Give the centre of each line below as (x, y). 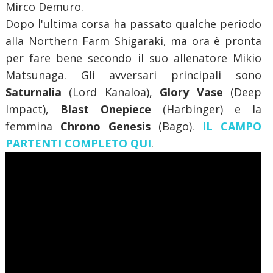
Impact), (33, 109)
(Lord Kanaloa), (111, 92)
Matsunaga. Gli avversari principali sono (133, 75)
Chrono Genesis (105, 126)
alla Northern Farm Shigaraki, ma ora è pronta (133, 41)
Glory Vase (191, 92)
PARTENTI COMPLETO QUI (78, 144)
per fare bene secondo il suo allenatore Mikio (133, 58)
